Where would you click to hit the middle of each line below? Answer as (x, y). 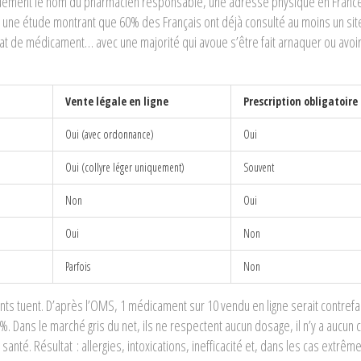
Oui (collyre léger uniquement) (125, 167)
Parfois (78, 266)
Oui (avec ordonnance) (110, 134)
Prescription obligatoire (301, 101)
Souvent (259, 167)
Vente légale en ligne (117, 101)
